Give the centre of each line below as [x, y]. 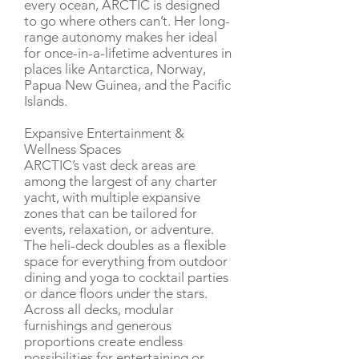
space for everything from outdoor [126, 261]
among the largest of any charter [121, 181]
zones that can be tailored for [111, 213]
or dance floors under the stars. [116, 293]
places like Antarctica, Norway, [115, 69]
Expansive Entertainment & [104, 133]
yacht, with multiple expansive [112, 197]
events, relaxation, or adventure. [119, 229]
